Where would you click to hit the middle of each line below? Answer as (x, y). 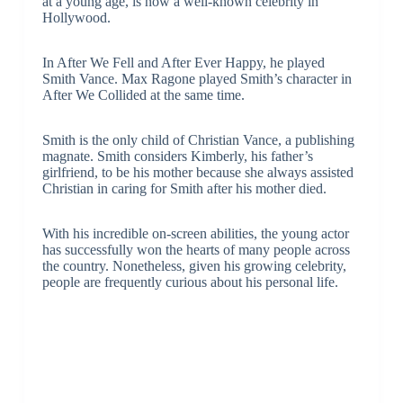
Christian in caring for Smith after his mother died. (184, 189)
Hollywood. (76, 18)
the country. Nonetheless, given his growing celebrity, (194, 266)
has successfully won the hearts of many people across (196, 250)
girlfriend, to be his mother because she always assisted (197, 173)
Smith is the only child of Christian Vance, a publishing (198, 140)
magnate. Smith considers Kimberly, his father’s (177, 157)
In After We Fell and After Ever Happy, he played (183, 63)
